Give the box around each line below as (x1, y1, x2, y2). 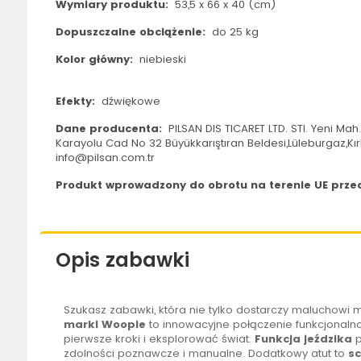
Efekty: (55, 93, 98, 110)
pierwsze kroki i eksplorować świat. (63, 331, 255, 347)
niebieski (135, 52, 186, 68)
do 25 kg (208, 24, 259, 40)
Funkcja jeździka (254, 331, 352, 347)
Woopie (101, 317, 146, 333)
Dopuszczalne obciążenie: (55, 24, 209, 40)
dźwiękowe (98, 93, 160, 110)
